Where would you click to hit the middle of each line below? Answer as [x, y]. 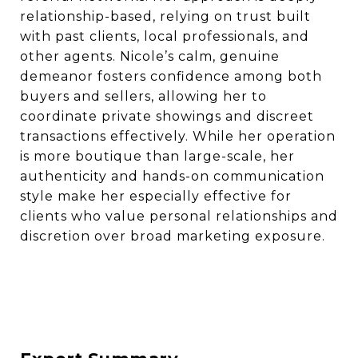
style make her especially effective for [156, 196]
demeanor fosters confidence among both [171, 76]
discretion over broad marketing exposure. [173, 236]
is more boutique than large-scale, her [157, 156]
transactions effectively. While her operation [178, 136]
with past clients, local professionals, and [165, 36]
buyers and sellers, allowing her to [143, 96]
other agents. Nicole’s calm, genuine [150, 56]
